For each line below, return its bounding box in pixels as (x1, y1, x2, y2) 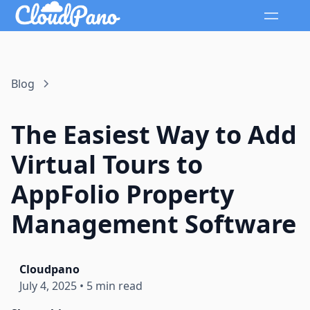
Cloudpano (19, 262, 80, 277)
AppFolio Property (11, 177, 234, 212)
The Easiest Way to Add (11, 118, 297, 152)
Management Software (11, 207, 296, 241)
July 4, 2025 (19, 278, 77, 294)
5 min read (86, 278, 143, 294)
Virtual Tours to (11, 147, 203, 182)
